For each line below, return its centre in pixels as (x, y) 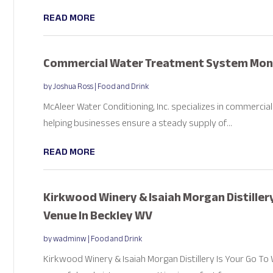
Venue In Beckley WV (97, 215)
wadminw (69, 239)
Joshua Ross (73, 86)
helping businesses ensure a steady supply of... (137, 123)
